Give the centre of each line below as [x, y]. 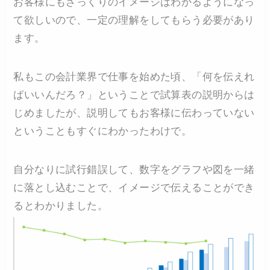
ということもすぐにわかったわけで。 [103, 131]
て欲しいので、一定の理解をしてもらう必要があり [134, 20]
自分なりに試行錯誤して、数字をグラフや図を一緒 [134, 170]
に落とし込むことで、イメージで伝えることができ [134, 188]
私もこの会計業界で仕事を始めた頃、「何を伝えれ [134, 77]
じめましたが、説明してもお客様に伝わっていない [134, 113]
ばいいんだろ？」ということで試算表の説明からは [134, 95]
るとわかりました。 [61, 206]
